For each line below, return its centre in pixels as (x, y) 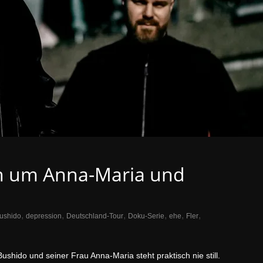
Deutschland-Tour (95, 216)
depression (44, 216)
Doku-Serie (146, 216)
